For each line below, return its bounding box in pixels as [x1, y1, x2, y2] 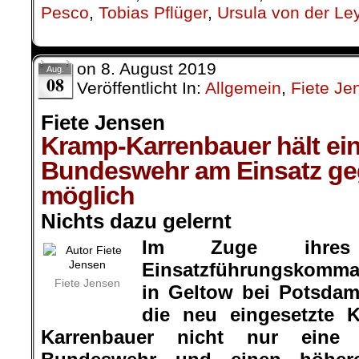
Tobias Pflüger [99, 2, 208, 22]
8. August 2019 [101, 58, 216, 78]
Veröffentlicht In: [77, 78, 205, 97]
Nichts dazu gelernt [41, 209, 232, 232]
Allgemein [205, 78, 281, 97]
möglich [41, 180, 135, 210]
